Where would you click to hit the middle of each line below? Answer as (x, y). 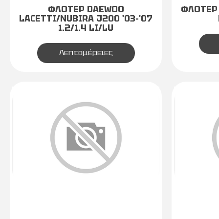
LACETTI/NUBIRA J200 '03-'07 (86, 18)
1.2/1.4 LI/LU (86, 28)
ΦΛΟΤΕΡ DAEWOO (86, 9)
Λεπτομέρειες (86, 53)
